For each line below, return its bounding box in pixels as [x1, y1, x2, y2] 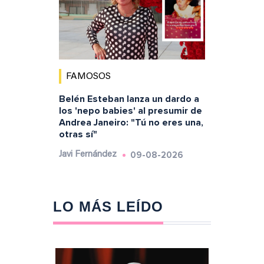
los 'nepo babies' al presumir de [58, 104, 202, 117]
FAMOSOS [65, 71, 111, 81]
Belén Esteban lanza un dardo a [58, 93, 199, 105]
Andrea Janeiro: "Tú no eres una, [58, 116, 203, 128]
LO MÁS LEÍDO [52, 198, 163, 214]
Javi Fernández [58, 150, 117, 159]
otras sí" [58, 128, 97, 140]
